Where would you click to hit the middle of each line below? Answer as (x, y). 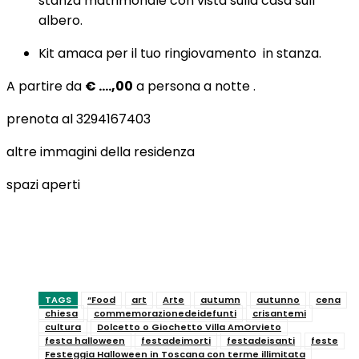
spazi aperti (43, 184)
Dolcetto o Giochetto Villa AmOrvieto (189, 327)
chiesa (61, 313)
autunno (278, 299)
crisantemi (279, 313)
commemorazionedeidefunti (165, 313)
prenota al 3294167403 (79, 119)
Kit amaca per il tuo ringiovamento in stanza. (180, 53)
